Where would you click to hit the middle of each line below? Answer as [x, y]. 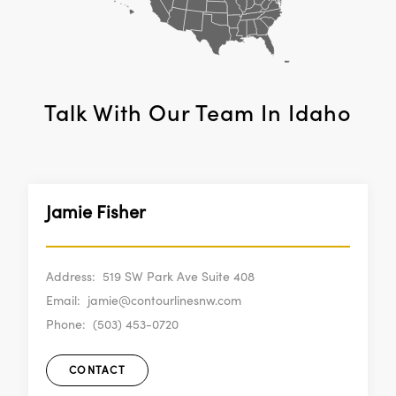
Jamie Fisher [96, 213]
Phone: [66, 325]
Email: [63, 301]
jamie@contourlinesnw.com [164, 301]
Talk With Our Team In [166, 113]
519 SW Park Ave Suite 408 [179, 277]
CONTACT [97, 370]
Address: [71, 277]
